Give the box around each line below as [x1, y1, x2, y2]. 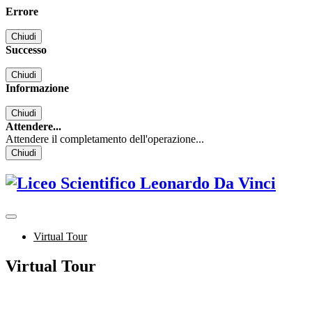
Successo [6, 44, 47, 56]
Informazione [6, 82, 69, 94]
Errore [6, 6, 38, 17]
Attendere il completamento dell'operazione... [6, 133, 204, 145]
